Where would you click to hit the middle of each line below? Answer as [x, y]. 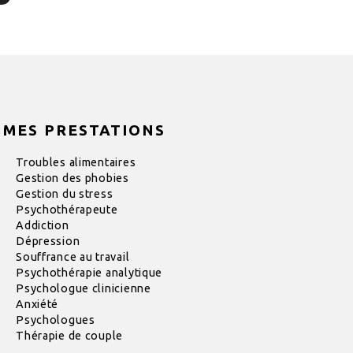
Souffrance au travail [73, 257]
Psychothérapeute [67, 210]
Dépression [48, 242]
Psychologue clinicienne [84, 289]
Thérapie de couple [70, 336]
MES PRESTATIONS [85, 130]
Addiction [43, 226]
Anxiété [37, 305]
